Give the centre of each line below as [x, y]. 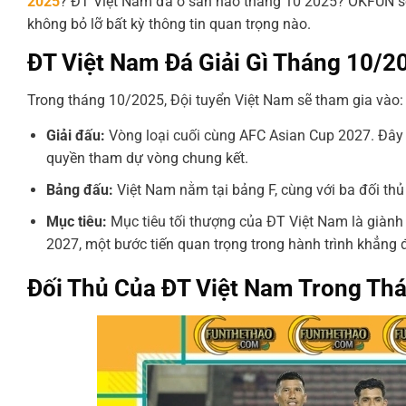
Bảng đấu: [79, 190]
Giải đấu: [75, 136]
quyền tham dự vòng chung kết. [147, 159]
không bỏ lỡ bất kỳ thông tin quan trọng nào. [169, 24]
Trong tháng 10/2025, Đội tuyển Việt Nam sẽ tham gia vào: [215, 101]
